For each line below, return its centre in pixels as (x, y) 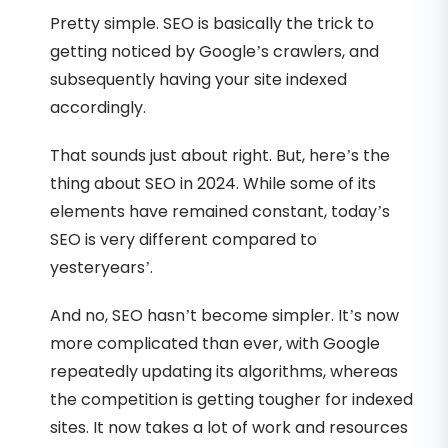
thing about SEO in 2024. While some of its (213, 183)
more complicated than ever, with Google (215, 343)
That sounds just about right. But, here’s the (220, 155)
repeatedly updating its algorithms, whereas (224, 371)
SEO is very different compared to (183, 239)
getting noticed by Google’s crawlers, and (214, 51)
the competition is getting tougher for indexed (231, 399)
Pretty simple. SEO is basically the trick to (212, 23)
